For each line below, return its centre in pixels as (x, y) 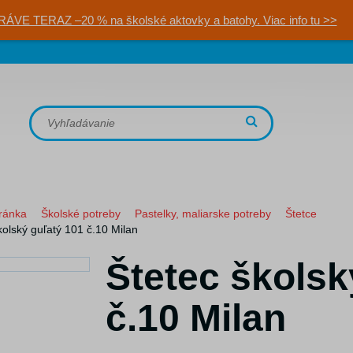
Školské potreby (81, 214)
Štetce (301, 214)
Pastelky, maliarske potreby (203, 214)
